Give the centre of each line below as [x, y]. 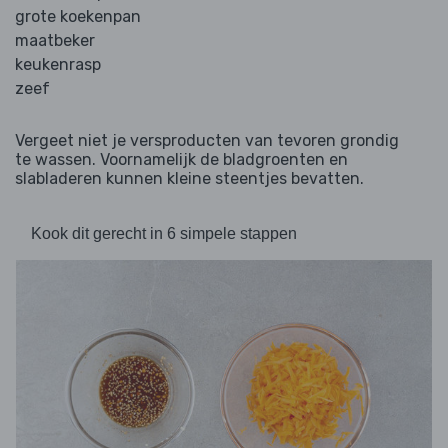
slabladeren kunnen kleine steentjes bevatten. [189, 179]
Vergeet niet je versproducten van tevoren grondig [207, 141]
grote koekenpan [78, 17]
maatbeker [55, 41]
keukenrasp [58, 65]
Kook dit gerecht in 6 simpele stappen [164, 234]
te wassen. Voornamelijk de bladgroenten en [181, 160]
